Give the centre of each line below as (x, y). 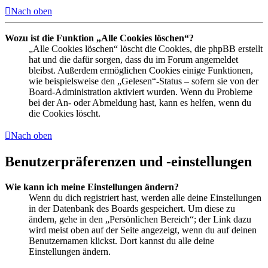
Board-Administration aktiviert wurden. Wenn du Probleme (141, 92)
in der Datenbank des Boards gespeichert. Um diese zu (132, 208)
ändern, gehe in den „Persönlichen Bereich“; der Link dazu (140, 219)
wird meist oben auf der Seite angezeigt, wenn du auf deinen (143, 230)
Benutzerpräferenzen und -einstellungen (128, 162)
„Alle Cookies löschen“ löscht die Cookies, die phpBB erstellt (146, 49)
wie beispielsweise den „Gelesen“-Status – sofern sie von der (144, 81)
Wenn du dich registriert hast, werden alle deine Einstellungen (145, 197)
